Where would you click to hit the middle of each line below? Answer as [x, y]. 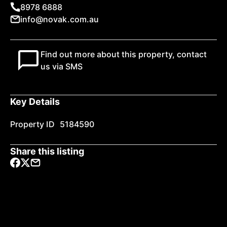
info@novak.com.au [60, 19]
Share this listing [47, 151]
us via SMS [62, 66]
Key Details [35, 101]
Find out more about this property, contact [124, 54]
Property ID [32, 124]
